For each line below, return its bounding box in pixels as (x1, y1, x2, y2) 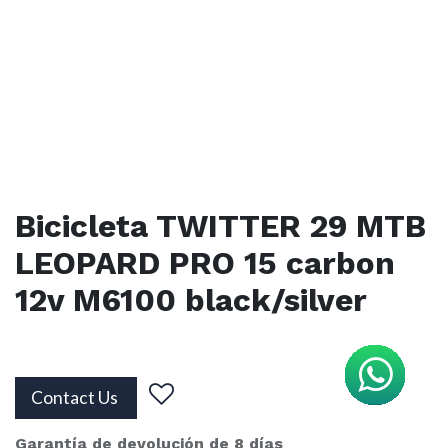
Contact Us (31, 387, 121, 409)
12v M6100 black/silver (15, 282, 367, 320)
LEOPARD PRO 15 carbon (15, 245, 395, 283)
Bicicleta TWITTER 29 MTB (15, 208, 426, 246)
